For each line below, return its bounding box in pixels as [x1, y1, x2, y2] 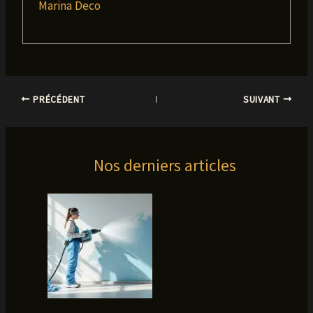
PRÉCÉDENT [30, 93, 85, 105]
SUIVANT [243, 93, 283, 105]
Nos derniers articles [93, 155, 236, 176]
